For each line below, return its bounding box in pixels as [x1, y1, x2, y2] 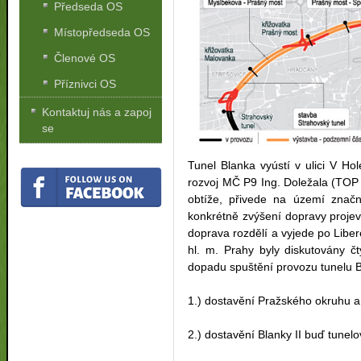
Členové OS [54, 52, 116, 65]
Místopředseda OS [54, 26, 151, 39]
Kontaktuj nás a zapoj [42, 106, 152, 119]
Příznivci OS [54, 77, 117, 91]
